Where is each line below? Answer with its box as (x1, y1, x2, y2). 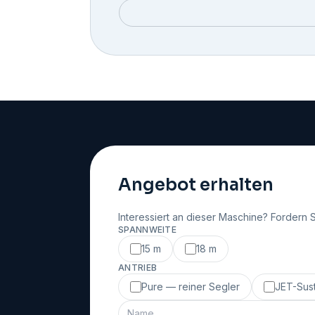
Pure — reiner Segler (141, 281, 240, 293)
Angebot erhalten (118, 174, 274, 196)
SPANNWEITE (118, 224, 176, 236)
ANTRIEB (118, 262, 157, 274)
